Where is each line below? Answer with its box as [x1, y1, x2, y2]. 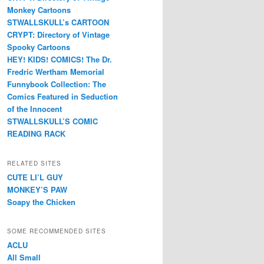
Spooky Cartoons [7, 41, 70, 53]
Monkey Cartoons [7, 4, 71, 16]
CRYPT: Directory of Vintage [7, 29, 110, 41]
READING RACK [7, 128, 65, 140]
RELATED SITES [7, 159, 61, 167]
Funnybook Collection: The [7, 78, 106, 90]
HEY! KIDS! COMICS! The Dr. [7, 54, 112, 65]
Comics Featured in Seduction [7, 91, 118, 103]
